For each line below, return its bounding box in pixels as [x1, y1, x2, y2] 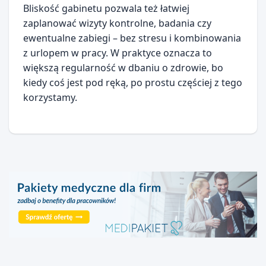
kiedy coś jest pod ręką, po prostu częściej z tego [23, 76, 242, 89]
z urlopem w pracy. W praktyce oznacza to [23, 46, 212, 59]
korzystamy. [23, 91, 77, 104]
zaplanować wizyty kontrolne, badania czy [23, 17, 211, 30]
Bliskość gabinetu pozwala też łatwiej [23, 2, 189, 15]
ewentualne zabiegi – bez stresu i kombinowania [23, 31, 241, 45]
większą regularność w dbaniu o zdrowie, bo [23, 61, 223, 74]
